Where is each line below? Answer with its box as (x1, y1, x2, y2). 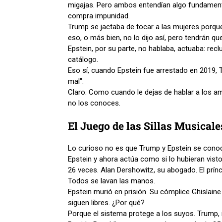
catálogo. (68, 55, 98, 64)
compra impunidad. (68, 11, 130, 20)
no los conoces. (68, 98, 120, 108)
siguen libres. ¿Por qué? (68, 198, 145, 207)
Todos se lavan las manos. (68, 176, 157, 185)
